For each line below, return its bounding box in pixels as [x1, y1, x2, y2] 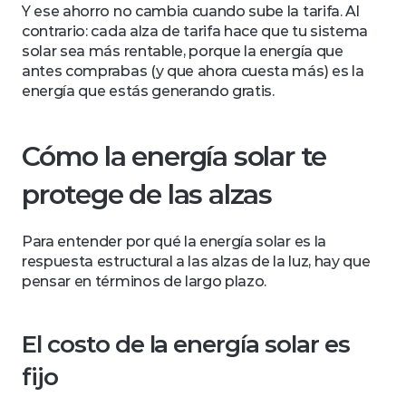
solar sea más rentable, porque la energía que [22, 43, 343, 60]
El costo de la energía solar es [22, 330, 350, 359]
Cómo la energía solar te [22, 140, 327, 173]
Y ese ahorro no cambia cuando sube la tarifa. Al [22, 3, 360, 20]
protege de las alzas [22, 178, 273, 211]
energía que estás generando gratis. [22, 82, 275, 100]
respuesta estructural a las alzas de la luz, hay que [22, 253, 371, 270]
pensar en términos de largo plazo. [22, 273, 267, 290]
